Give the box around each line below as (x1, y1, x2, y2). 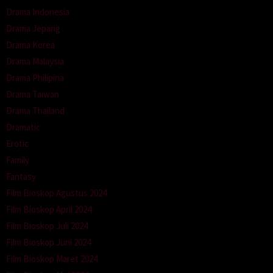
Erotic (6, 138, 29, 150)
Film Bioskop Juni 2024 (6, 236, 91, 249)
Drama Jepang (6, 23, 60, 35)
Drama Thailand (6, 105, 65, 117)
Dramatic (6, 121, 40, 133)
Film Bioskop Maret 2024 (6, 253, 97, 265)
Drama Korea (6, 39, 55, 51)
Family (6, 154, 29, 166)
